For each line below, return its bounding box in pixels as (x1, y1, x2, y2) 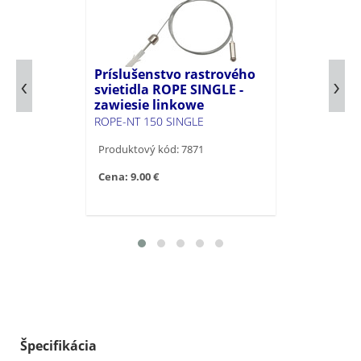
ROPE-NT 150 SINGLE (93, 114, 204, 129)
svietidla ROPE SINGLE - (93, 81, 243, 98)
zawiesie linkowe (93, 96, 204, 114)
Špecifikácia (20, 337, 97, 355)
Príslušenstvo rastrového (93, 65, 255, 83)
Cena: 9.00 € (98, 169, 159, 184)
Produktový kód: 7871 (98, 142, 204, 156)
